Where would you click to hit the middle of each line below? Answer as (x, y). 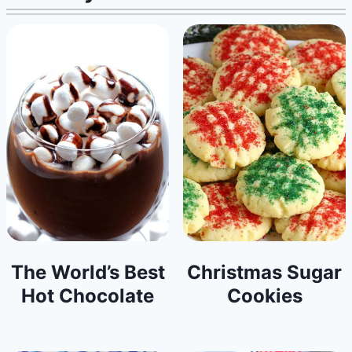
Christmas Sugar (264, 272)
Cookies (264, 295)
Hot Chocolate (88, 295)
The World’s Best (88, 272)
